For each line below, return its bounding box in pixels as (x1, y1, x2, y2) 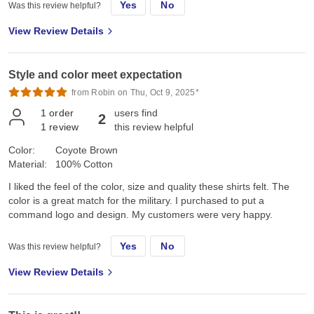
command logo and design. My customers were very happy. (8, 208, 273, 220)
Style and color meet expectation (8, 68, 182, 81)
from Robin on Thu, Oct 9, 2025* (71, 87, 199, 97)
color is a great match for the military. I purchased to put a (8, 194, 264, 206)
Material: (8, 158, 47, 170)
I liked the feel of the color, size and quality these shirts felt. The (8, 180, 289, 192)
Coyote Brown (55, 144, 118, 156)
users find (114, 107, 158, 118)
